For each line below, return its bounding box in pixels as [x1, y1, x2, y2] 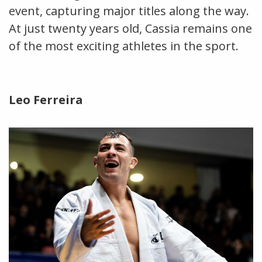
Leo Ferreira [9, 91, 83, 108]
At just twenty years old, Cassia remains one [9, 20, 252, 36]
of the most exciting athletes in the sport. [9, 37, 239, 54]
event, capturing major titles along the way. [9, 2, 249, 19]
